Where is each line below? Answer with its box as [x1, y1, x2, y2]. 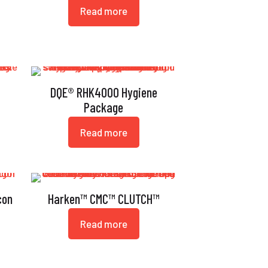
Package [84, 99, 124, 115]
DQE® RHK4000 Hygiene [50, 84, 157, 100]
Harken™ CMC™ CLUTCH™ [47, 191, 160, 206]
